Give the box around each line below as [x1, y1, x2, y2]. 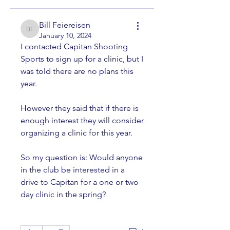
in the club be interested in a [21, 165, 125, 175]
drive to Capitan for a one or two [21, 177, 139, 187]
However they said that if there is [21, 103, 139, 113]
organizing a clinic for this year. [21, 128, 135, 138]
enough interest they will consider [21, 116, 144, 125]
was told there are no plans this [21, 66, 133, 76]
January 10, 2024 [39, 31, 91, 40]
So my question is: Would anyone [21, 152, 143, 162]
